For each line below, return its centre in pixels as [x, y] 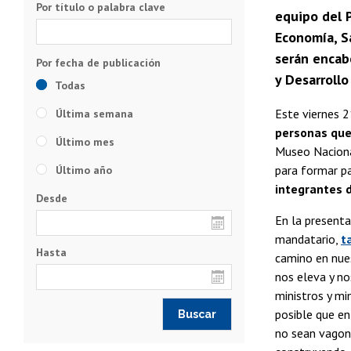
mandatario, [308, 239]
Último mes [83, 141]
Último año [82, 170]
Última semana [93, 113]
